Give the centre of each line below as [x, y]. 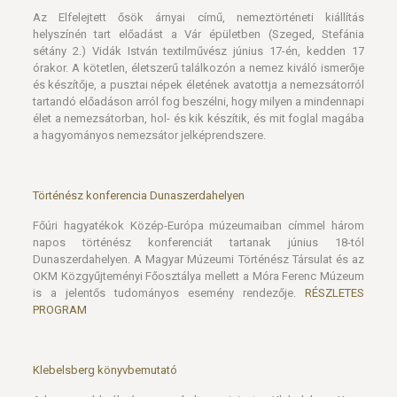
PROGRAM [59, 241]
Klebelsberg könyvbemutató [105, 301]
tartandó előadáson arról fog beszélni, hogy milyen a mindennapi [198, 32]
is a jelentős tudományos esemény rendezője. [169, 224]
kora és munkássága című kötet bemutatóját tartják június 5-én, [198, 348]
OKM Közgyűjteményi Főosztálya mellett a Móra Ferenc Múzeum [198, 207]
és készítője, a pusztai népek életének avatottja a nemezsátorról [198, 16]
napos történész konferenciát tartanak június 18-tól [198, 173]
